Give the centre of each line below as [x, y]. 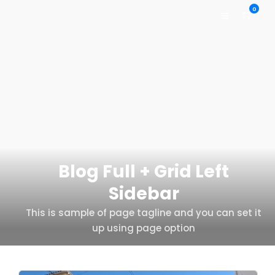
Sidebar [144, 194]
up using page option [144, 228]
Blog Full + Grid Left [144, 172]
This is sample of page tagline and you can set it [144, 213]
